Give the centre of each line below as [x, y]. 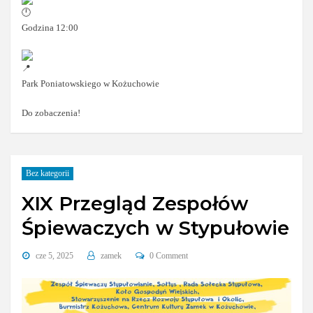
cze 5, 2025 [54, 255]
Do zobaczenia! [51, 113]
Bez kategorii [47, 174]
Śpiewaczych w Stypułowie [156, 227]
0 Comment [169, 255]
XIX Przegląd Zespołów [135, 203]
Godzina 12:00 [50, 27]
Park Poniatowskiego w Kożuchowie [91, 83]
